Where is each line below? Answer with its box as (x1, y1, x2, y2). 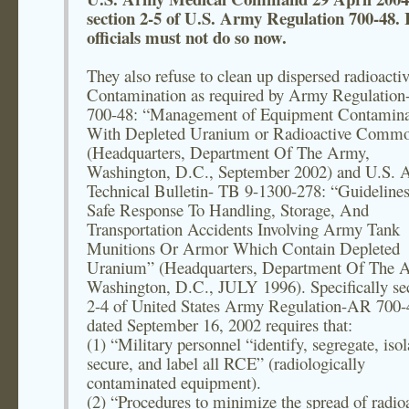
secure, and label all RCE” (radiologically (87, 351, 365, 374)
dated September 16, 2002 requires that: (87, 313, 352, 336)
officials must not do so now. (87, 25, 287, 49)
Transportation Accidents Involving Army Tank (87, 217, 400, 240)
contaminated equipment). (87, 371, 261, 393)
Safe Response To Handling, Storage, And (87, 198, 369, 221)
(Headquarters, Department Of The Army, (87, 141, 370, 163)
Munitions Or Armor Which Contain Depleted (87, 236, 400, 259)
